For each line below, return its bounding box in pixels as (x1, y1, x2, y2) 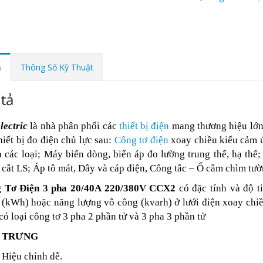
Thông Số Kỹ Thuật (21, 62, 93, 73)
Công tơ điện (114, 134, 168, 146)
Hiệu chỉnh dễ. (2, 251, 62, 262)
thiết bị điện (119, 120, 170, 131)
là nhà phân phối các (28, 120, 119, 131)
